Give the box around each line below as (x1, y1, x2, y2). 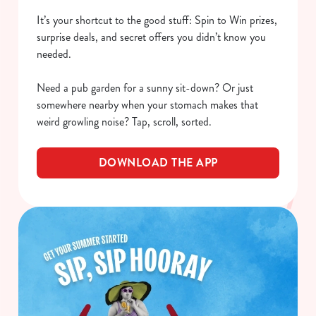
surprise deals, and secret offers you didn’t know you (37, 29, 266, 45)
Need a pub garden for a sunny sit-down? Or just (37, 80, 253, 96)
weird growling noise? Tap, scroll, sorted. (37, 114, 212, 130)
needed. (37, 46, 71, 62)
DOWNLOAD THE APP (98, 154, 218, 171)
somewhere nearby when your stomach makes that (37, 97, 258, 113)
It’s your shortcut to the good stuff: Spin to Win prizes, (37, 12, 277, 28)
